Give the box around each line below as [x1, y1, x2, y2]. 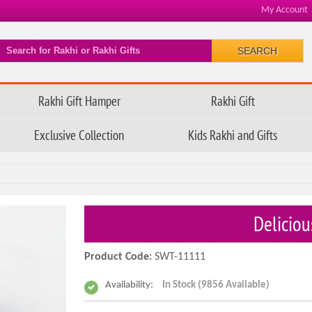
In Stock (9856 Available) [162, 280, 270, 290]
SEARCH [237, 45, 278, 56]
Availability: [104, 280, 155, 290]
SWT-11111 [154, 251, 205, 263]
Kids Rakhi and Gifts [188, 126, 278, 143]
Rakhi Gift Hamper [38, 92, 120, 109]
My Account [261, 5, 308, 15]
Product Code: [84, 251, 155, 263]
